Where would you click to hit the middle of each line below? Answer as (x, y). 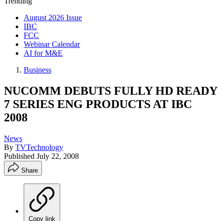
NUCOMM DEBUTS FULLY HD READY (110, 91)
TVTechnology (39, 147)
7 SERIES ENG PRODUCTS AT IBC (98, 104)
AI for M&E (43, 53)
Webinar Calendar (52, 44)
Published (20, 156)
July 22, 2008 (58, 156)
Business (37, 70)
